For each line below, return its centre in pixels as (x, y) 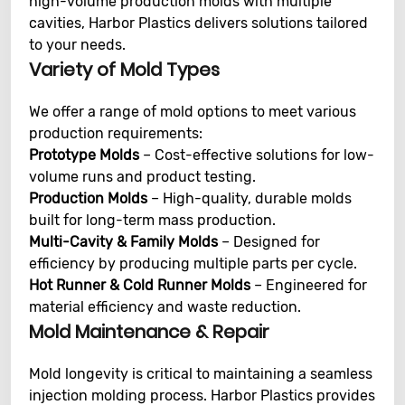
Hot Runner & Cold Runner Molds (140, 285)
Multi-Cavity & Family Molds (123, 242)
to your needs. (77, 45)
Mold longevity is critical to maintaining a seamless (201, 374)
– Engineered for (309, 285)
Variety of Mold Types (124, 70)
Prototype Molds (84, 155)
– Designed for (269, 242)
